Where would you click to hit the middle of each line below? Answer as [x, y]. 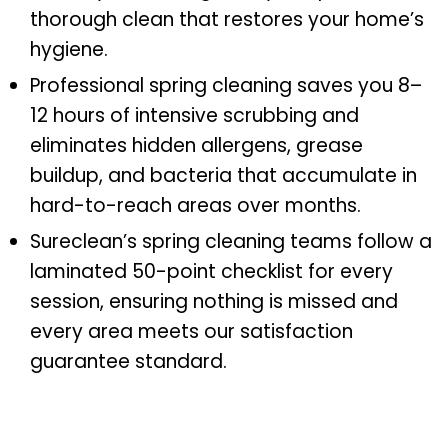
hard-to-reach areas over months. [195, 206]
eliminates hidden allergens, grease [196, 146]
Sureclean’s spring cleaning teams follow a [231, 242]
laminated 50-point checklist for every [211, 272]
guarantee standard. [128, 362]
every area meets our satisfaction [191, 332]
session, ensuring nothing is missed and [214, 302]
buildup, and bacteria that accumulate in [223, 176]
